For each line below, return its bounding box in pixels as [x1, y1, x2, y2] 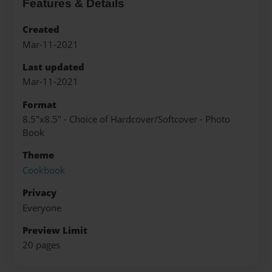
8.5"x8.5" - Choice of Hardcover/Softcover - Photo [22, 113, 230, 126]
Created [22, 23, 59, 36]
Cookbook [22, 163, 65, 177]
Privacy [22, 186, 56, 200]
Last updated [22, 60, 84, 73]
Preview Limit [22, 223, 87, 237]
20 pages [22, 239, 60, 252]
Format [22, 98, 56, 111]
